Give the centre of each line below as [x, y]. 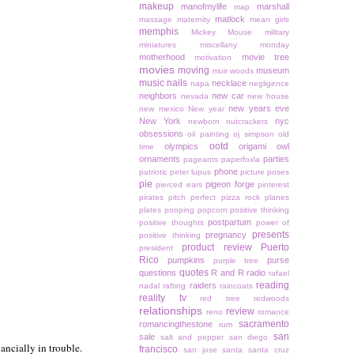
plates [150, 210]
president [156, 248]
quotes [194, 273]
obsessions [161, 134]
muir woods [233, 71]
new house [269, 96]
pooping [179, 210]
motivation [213, 58]
